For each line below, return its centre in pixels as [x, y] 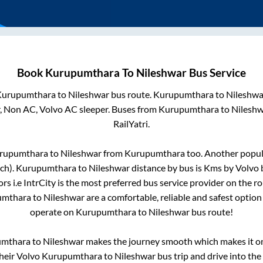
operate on [53, 212]
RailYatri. [131, 124]
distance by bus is [166, 168]
